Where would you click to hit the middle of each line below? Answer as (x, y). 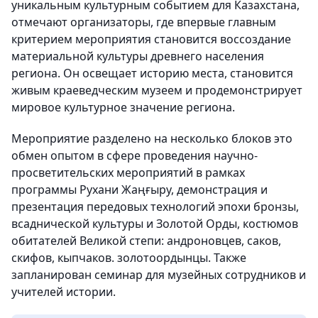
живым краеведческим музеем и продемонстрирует (157, 91)
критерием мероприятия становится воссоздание (151, 39)
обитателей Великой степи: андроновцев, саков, (146, 241)
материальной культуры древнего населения (138, 56)
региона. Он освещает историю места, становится (152, 73)
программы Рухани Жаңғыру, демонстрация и (139, 190)
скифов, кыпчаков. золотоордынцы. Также (129, 258)
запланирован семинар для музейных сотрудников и (159, 275)
